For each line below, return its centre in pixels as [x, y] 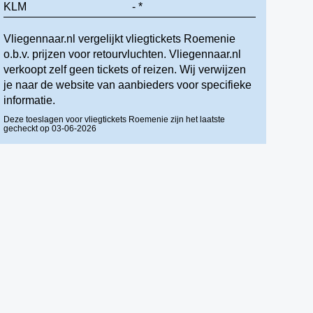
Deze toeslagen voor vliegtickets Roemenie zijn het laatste [115, 119]
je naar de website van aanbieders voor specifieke [128, 85]
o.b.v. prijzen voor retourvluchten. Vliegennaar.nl [123, 54]
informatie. [30, 100]
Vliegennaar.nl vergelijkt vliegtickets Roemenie [120, 39]
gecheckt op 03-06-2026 [50, 129]
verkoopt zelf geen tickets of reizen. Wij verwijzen [125, 70]
